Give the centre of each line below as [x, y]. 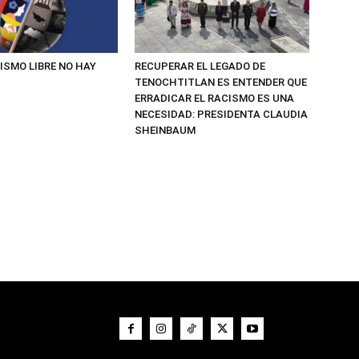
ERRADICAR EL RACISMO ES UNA [214, 98]
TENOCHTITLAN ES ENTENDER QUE [221, 82]
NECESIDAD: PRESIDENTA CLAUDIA [221, 114]
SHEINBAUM [165, 130]
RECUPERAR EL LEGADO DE [200, 66]
